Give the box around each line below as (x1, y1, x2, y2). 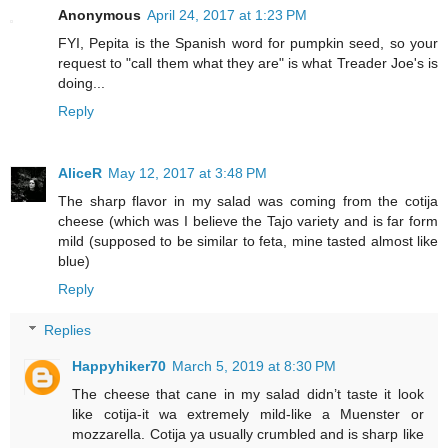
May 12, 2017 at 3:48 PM (108, 164, 267, 181)
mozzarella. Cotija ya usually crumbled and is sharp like (72, 426, 424, 443)
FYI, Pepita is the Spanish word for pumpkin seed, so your (58, 34, 438, 51)
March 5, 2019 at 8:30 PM (172, 358, 337, 375)
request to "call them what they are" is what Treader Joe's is (58, 54, 438, 71)
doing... (58, 74, 105, 91)
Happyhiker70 (72, 358, 167, 375)
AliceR (58, 164, 102, 181)
